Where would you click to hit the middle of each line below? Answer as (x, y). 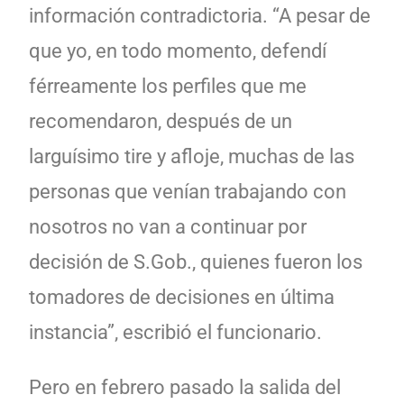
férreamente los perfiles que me (168, 86)
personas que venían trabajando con (188, 191)
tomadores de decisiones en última (182, 297)
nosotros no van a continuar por (168, 226)
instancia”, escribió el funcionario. (175, 332)
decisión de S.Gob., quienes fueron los (196, 262)
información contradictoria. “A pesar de (200, 15)
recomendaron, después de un (161, 121)
